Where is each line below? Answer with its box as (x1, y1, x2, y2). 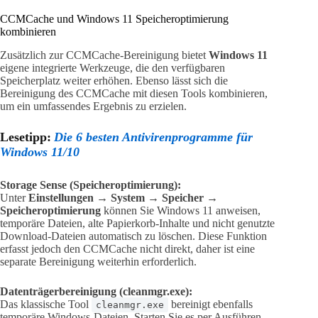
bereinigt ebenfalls (168, 298, 253, 311)
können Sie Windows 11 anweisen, (101, 204, 261, 217)
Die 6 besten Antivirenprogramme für (54, 130, 253, 145)
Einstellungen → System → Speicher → (28, 192, 218, 204)
